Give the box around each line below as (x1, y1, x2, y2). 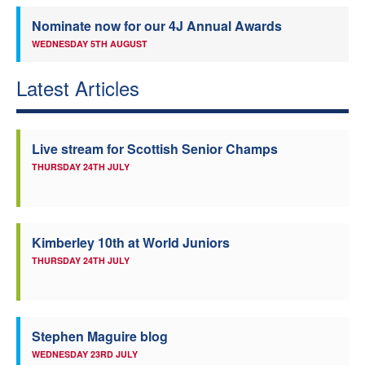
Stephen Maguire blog (32, 326, 168, 345)
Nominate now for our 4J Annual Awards (32, 15, 282, 35)
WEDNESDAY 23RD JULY (32, 347, 138, 360)
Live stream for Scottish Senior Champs (32, 139, 278, 158)
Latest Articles (16, 73, 139, 102)
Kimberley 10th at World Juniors (32, 232, 230, 252)
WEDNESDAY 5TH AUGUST (32, 37, 147, 50)
